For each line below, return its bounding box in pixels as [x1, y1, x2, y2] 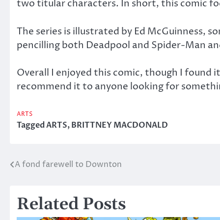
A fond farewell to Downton [15, 159, 122, 170]
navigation [9, 177, 74, 192]
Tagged [17, 119, 46, 131]
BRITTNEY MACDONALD [71, 119, 168, 131]
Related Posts [17, 193, 126, 215]
